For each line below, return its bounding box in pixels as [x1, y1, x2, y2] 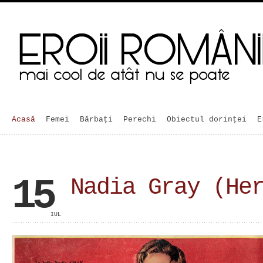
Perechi [123, 115, 156, 124]
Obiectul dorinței [162, 115, 251, 124]
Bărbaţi [80, 115, 117, 124]
